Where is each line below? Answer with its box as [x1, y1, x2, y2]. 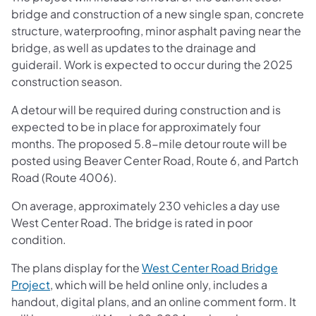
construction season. [11, 73, 123, 89]
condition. [11, 231, 66, 247]
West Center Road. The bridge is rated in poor [11, 214, 253, 230]
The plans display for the [11, 260, 142, 275]
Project [11, 276, 50, 292]
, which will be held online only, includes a [50, 276, 267, 292]
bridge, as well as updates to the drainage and [11, 39, 256, 55]
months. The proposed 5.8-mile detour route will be [11, 135, 287, 151]
